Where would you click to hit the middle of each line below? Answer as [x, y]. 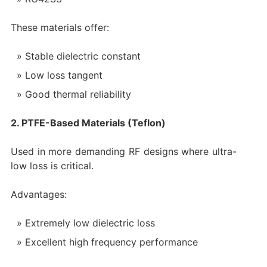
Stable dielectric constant [83, 56]
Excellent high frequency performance [111, 242]
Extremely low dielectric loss [90, 223]
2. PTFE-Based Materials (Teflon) [88, 122]
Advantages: [38, 194]
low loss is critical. [52, 165]
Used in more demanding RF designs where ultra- [124, 151]
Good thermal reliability [78, 94]
